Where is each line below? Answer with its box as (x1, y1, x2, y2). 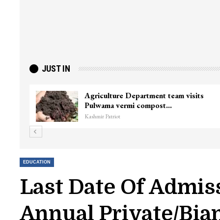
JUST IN (39, 63, 70, 74)
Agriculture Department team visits (84, 90, 204, 101)
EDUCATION (23, 159, 51, 165)
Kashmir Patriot (84, 112, 120, 120)
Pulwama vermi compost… (84, 100, 172, 110)
